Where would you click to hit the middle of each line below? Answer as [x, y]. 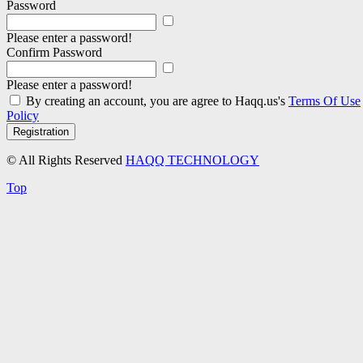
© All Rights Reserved [66, 160]
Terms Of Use [325, 101]
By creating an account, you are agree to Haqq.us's [157, 101]
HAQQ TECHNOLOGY [192, 160]
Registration [41, 132]
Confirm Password [54, 53]
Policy [23, 116]
